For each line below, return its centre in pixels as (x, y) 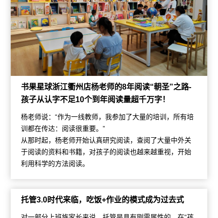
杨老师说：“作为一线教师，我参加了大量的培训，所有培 (107, 117)
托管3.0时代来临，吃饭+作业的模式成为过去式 (102, 200)
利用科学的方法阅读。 (55, 163)
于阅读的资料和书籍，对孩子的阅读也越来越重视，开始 (106, 152)
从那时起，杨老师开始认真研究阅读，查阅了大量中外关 (106, 140)
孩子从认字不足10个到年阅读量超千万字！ (95, 99)
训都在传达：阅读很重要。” (63, 128)
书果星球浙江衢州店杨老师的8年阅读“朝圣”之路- (106, 87)
